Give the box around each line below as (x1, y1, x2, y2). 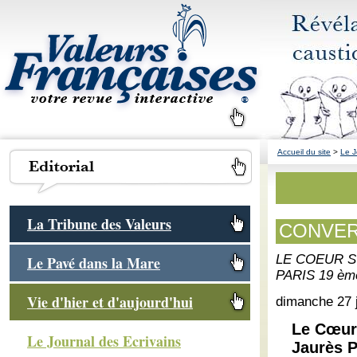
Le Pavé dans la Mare (27, 253, 160, 273)
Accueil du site (277, 147, 331, 156)
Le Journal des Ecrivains (27, 331, 181, 351)
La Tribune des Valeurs (27, 214, 171, 234)
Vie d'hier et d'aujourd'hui (27, 292, 193, 312)
